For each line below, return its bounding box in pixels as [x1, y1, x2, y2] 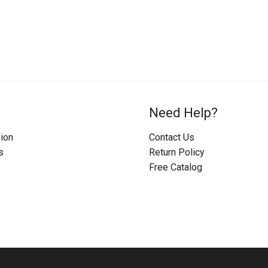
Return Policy [149, 146, 205, 158]
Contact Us [149, 131, 194, 143]
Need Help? [149, 105, 218, 121]
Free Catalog [149, 161, 202, 173]
